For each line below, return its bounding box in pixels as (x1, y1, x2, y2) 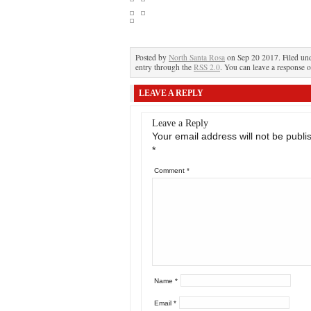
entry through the (135, 62, 194, 72)
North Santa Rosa (169, 52, 225, 62)
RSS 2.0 (194, 62, 220, 72)
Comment (154, 167, 187, 174)
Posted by (135, 52, 169, 62)
